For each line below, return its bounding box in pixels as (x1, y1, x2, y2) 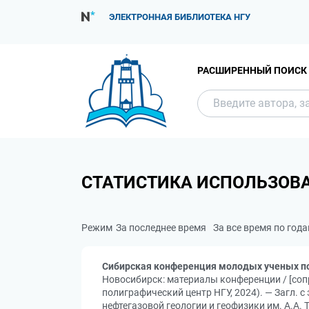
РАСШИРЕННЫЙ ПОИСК (197, 64, 307, 76)
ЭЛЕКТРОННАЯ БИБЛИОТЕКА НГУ (109, 12, 250, 22)
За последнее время (116, 222, 206, 233)
